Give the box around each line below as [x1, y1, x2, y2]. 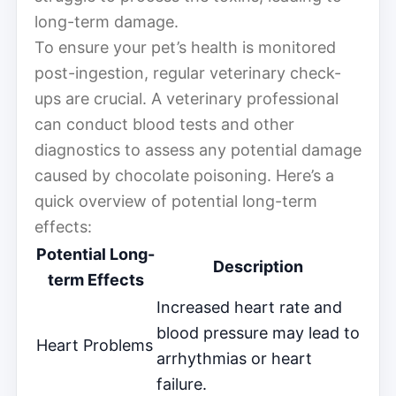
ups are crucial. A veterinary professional [34, 88, 339, 108]
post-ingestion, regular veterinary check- [34, 63, 341, 82]
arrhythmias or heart [156, 348, 312, 368]
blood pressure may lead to [156, 323, 360, 342]
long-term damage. [34, 11, 179, 31]
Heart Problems [36, 335, 153, 354]
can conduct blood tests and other [34, 114, 294, 133]
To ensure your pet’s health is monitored [34, 37, 336, 57]
